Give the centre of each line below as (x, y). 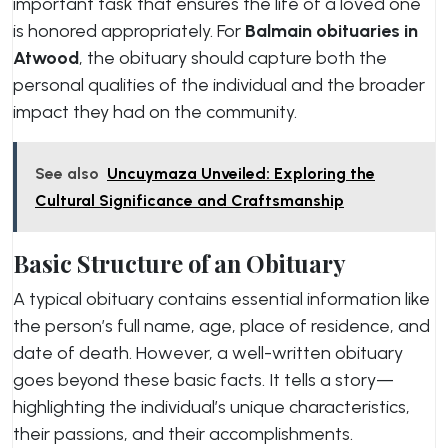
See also (67, 173)
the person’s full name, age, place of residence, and (221, 326)
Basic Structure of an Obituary (179, 263)
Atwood (46, 58)
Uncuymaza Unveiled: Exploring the (241, 173)
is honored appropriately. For (129, 31)
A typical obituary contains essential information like (221, 299)
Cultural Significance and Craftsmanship (189, 200)
